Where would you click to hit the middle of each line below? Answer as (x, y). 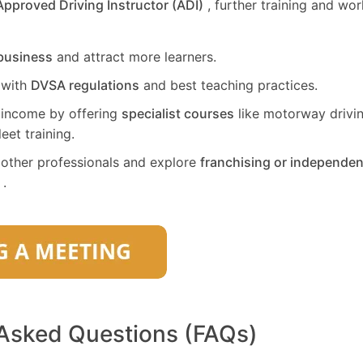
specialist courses (178, 114)
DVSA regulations (85, 85)
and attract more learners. (135, 57)
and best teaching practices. (228, 85)
